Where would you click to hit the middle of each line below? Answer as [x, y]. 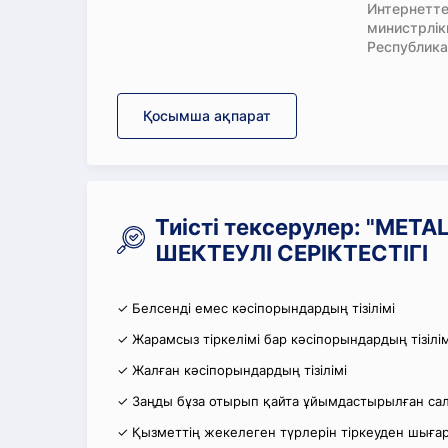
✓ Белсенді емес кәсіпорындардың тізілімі [256, 308]
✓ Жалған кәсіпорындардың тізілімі [232, 370]
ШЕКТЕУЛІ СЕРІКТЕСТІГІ [291, 253]
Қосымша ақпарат [207, 115]
